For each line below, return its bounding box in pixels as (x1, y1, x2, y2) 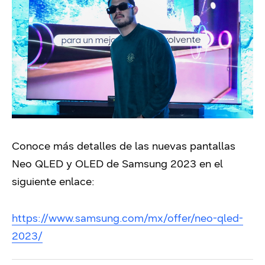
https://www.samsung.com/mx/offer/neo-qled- (12, 211, 243, 225)
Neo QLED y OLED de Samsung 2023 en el (12, 157, 223, 170)
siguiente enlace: (12, 174, 98, 188)
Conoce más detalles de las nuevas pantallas (12, 139, 235, 153)
